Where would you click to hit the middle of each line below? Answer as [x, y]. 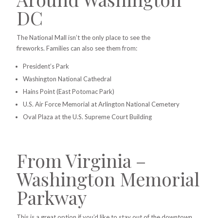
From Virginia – [81, 161]
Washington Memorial [108, 179]
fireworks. [31, 48]
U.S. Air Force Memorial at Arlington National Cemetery [101, 104]
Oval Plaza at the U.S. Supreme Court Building [87, 117]
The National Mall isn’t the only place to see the [83, 38]
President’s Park [46, 66]
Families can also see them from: [91, 48]
